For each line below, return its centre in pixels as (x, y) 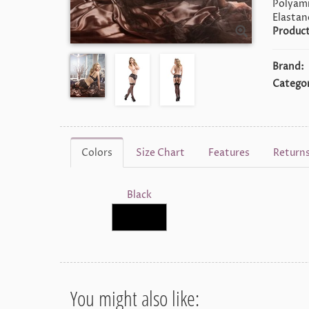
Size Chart (160, 153)
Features (229, 153)
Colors (97, 153)
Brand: (288, 67)
